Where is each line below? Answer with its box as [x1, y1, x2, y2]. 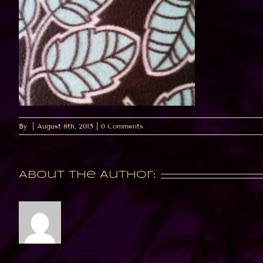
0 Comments [101, 122, 143, 131]
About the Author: [19, 170, 156, 181]
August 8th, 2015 [37, 122, 93, 131]
